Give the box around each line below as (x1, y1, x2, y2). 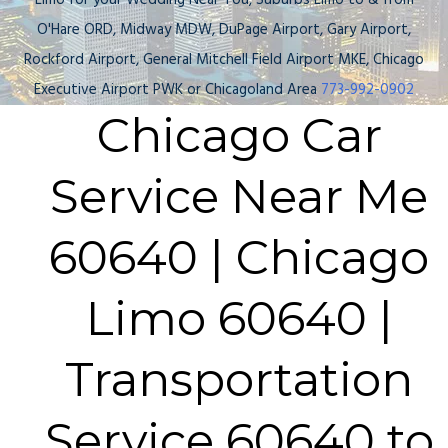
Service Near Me (50, 168, 428, 226)
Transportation (65, 351, 413, 409)
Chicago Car (96, 107, 382, 165)
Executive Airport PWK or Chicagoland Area (34, 78, 321, 103)
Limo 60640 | (85, 290, 393, 348)
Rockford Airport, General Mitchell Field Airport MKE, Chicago (24, 48, 424, 73)
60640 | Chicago (49, 229, 429, 287)
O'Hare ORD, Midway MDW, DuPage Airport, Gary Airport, (37, 18, 411, 43)
